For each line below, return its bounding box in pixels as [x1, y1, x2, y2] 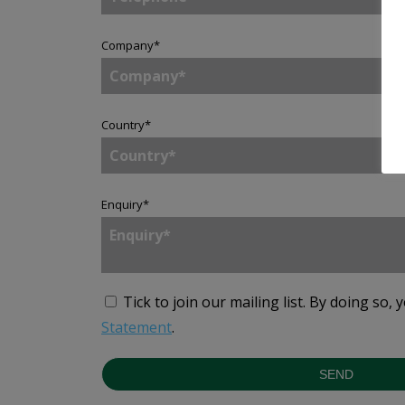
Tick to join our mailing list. [123, 292, 306, 312]
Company [101, 37, 154, 53]
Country [101, 117, 145, 133]
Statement [101, 317, 172, 337]
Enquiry [101, 196, 143, 212]
